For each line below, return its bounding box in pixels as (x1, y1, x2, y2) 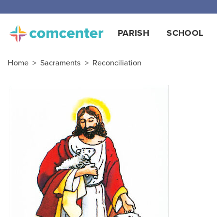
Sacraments (40, 57, 81, 68)
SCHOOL (167, 27, 203, 39)
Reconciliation (93, 57, 141, 68)
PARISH (118, 27, 150, 39)
